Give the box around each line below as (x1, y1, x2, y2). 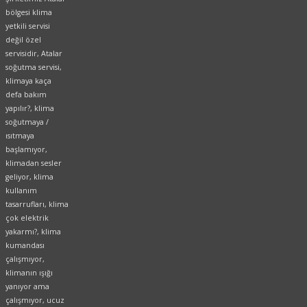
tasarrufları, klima (5, 199, 69, 210)
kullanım (5, 186, 37, 196)
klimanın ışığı (5, 268, 53, 278)
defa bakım (5, 90, 47, 100)
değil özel (5, 35, 41, 45)
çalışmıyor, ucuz (5, 295, 64, 306)
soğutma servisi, (5, 62, 64, 73)
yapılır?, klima (5, 103, 54, 114)
